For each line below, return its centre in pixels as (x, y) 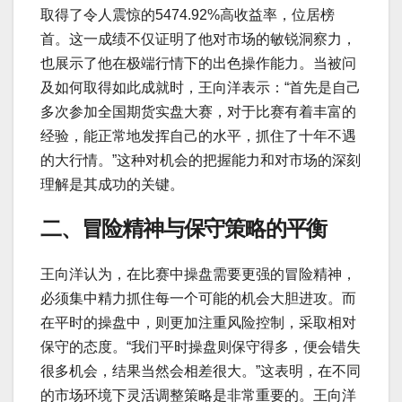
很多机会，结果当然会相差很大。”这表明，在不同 (201, 371)
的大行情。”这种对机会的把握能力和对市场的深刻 (201, 160)
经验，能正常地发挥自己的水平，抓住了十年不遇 (198, 135)
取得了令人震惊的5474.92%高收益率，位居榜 (188, 14)
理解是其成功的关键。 (112, 184)
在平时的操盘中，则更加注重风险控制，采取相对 (198, 323)
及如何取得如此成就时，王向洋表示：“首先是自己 (201, 87)
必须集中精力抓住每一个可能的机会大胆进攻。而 (198, 299)
